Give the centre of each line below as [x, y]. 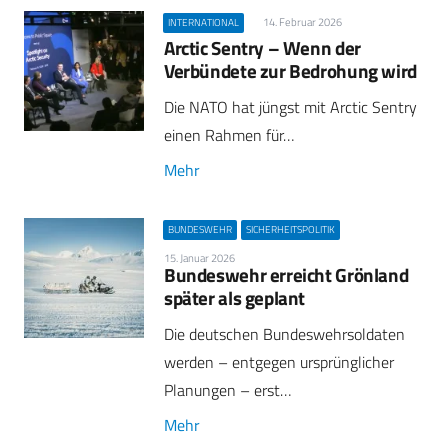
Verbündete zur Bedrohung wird [290, 71]
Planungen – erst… [227, 390]
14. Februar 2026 [302, 22]
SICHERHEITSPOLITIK [291, 229]
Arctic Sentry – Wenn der [262, 48]
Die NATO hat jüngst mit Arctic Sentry [290, 107]
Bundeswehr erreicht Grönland [286, 275]
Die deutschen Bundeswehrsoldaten [284, 334]
